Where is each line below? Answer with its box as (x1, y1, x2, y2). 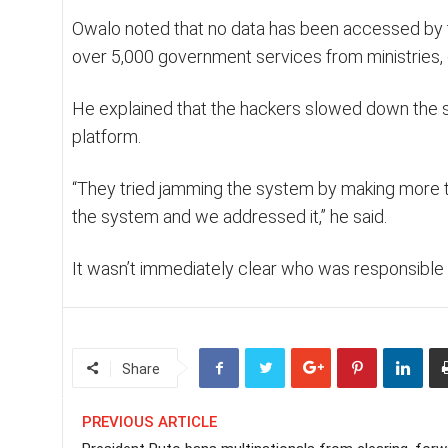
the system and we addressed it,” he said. (72, 205, 387, 227)
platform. (72, 125, 141, 147)
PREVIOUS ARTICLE (82, 412, 217, 431)
